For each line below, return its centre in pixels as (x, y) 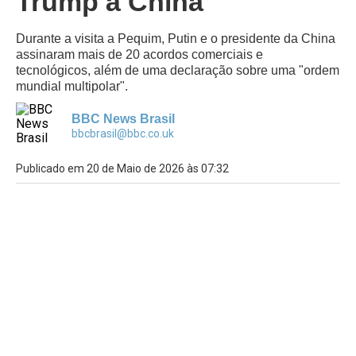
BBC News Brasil (123, 119)
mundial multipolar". (72, 86)
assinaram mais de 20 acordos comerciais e (139, 54)
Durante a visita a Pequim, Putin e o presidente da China (176, 39)
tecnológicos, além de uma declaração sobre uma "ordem (178, 70)
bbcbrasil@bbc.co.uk (123, 133)
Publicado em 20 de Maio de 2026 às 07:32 (122, 168)
